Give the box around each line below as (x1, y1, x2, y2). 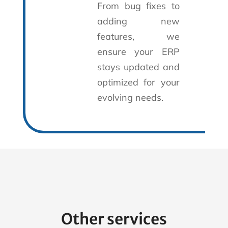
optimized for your (97, 76, 180, 88)
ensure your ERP (97, 45, 180, 58)
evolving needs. (97, 91, 163, 103)
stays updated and (97, 61, 180, 73)
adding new (97, 15, 180, 27)
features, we (97, 30, 180, 42)
